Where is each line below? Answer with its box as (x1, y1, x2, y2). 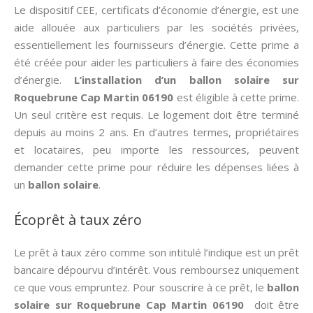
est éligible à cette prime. (173, 90, 299, 104)
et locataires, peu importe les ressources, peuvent (14, 143, 299, 156)
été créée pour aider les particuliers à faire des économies (14, 55, 299, 69)
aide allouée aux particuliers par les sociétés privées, (14, 20, 299, 34)
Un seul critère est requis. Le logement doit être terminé (14, 108, 299, 122)
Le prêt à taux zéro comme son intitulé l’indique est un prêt (14, 245, 299, 259)
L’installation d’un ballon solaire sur (74, 73, 300, 87)
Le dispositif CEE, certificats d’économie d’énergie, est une (14, 3, 299, 17)
